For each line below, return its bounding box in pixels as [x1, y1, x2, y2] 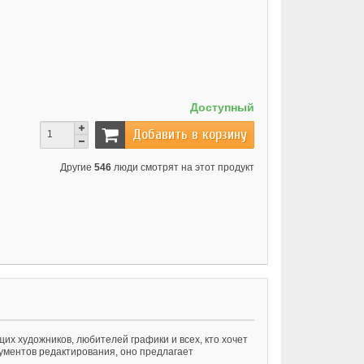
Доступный [190, 100, 254, 114]
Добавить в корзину [132, 125, 247, 143]
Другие [60, 162, 94, 174]
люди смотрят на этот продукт [111, 162, 254, 174]
